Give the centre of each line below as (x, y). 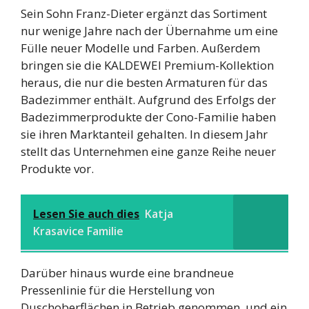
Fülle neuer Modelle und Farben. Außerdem (140, 48)
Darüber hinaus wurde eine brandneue (127, 273)
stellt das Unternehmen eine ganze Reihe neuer (148, 151)
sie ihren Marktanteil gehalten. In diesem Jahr (144, 134)
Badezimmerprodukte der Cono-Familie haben (148, 117)
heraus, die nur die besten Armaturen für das (144, 82)
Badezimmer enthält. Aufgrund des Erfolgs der (148, 99)
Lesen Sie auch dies (86, 214)
